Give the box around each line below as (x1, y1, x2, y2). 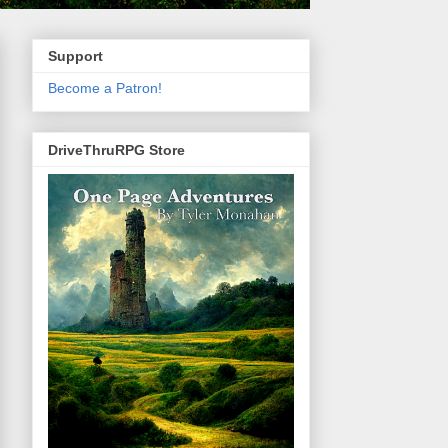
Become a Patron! (48, 80, 162, 97)
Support (48, 48, 103, 65)
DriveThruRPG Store (48, 141, 185, 158)
